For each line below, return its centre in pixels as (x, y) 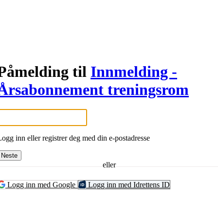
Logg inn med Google (41, 184)
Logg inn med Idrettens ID (128, 184)
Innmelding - (134, 71)
